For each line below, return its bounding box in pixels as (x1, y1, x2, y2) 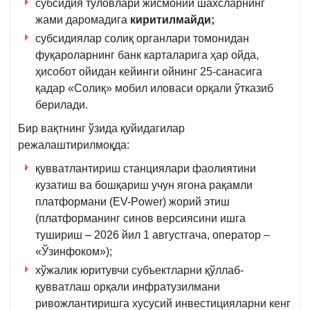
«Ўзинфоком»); (35, 245, 112, 257)
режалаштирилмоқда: (18, 138, 129, 151)
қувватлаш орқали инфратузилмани (35, 280, 220, 293)
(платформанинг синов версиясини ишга (35, 212, 246, 224)
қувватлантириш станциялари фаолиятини (35, 162, 256, 174)
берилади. (35, 98, 88, 111)
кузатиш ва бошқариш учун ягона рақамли (35, 179, 253, 191)
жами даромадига (35, 13, 130, 26)
